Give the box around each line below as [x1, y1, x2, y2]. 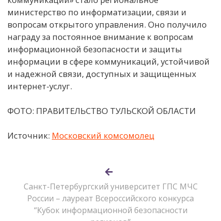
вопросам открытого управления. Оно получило [7, 18, 207, 30]
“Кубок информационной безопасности [34, 205, 187, 216]
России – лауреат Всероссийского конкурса [27, 193, 194, 204]
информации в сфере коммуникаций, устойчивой [7, 55, 210, 67]
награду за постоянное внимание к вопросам [7, 31, 193, 42]
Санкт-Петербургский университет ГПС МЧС [23, 181, 198, 192]
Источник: [7, 130, 52, 142]
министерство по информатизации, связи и [7, 6, 186, 18]
